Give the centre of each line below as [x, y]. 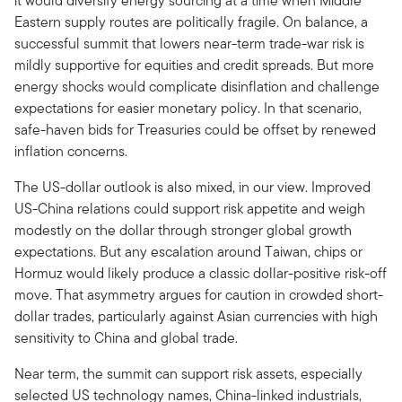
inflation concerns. [71, 151]
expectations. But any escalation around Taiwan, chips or [188, 251]
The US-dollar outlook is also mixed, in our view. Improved [192, 187]
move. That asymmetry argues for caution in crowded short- [199, 294]
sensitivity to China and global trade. [126, 337]
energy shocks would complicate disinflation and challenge [197, 86]
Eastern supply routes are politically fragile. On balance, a [191, 22]
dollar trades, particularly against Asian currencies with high [196, 316]
